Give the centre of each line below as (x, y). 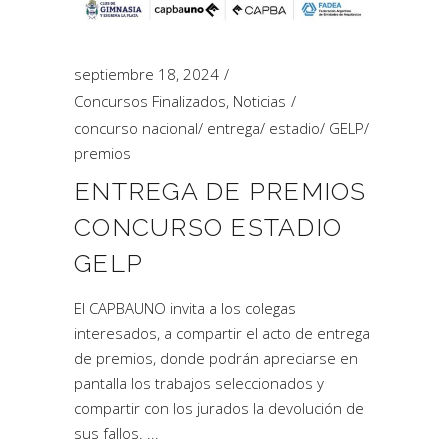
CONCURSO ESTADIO (208, 227)
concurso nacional (136, 128)
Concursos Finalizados (150, 101)
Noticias (259, 101)
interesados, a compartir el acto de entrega (222, 333)
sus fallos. (110, 433)
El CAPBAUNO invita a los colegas (185, 308)
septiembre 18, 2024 (146, 74)
